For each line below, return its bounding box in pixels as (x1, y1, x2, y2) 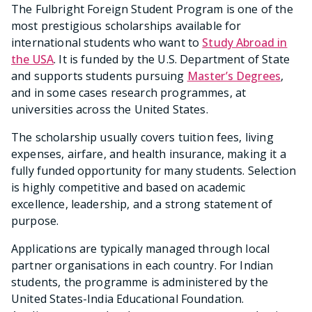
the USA (11, 52, 54, 68)
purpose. (11, 213, 59, 229)
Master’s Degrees (187, 68, 281, 84)
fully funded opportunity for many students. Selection (11, 163, 296, 179)
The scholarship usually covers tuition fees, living (11, 130, 274, 146)
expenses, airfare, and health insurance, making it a (11, 146, 286, 162)
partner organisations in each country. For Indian (11, 258, 274, 274)
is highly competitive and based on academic (11, 180, 246, 196)
